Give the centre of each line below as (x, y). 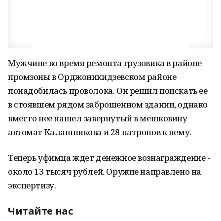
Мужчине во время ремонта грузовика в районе (105, 63)
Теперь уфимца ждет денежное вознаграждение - (109, 158)
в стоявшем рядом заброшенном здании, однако (108, 104)
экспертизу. (32, 185)
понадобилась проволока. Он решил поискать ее (108, 91)
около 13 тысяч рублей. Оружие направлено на (105, 171)
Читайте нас (40, 211)
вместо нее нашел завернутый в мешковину (98, 118)
